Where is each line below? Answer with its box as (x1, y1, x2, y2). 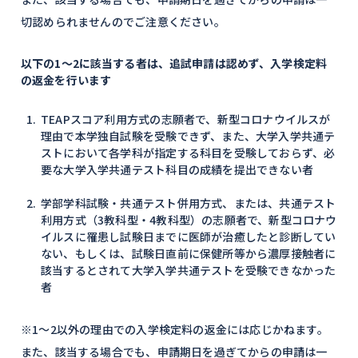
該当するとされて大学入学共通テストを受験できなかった (41, 262, 336, 278)
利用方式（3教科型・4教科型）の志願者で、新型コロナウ (41, 212, 337, 228)
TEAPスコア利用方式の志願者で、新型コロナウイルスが (41, 111, 331, 127)
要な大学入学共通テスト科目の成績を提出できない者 (41, 161, 314, 177)
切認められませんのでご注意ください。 (21, 14, 225, 30)
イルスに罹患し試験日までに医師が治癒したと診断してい (41, 229, 336, 245)
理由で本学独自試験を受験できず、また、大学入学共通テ (41, 128, 336, 144)
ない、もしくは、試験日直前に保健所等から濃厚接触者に (41, 245, 336, 261)
